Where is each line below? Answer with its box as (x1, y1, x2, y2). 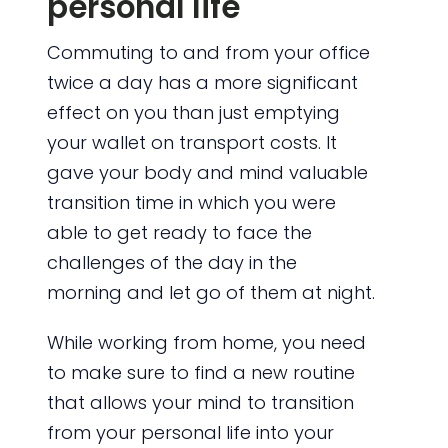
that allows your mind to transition (46, 390, 354, 416)
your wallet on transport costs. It (46, 130, 337, 156)
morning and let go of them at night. (46, 280, 375, 306)
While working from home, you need (46, 330, 366, 356)
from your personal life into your (46, 420, 334, 446)
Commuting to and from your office (46, 40, 370, 66)
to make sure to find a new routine (46, 360, 355, 386)
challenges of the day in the (46, 250, 297, 276)
